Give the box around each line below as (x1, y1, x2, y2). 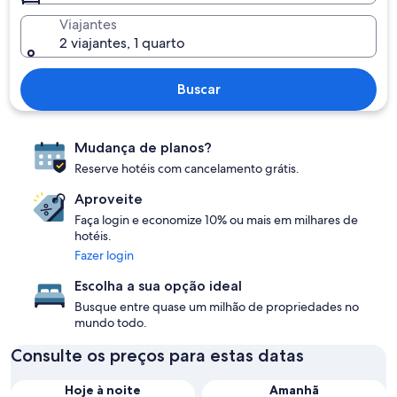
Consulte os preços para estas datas (11, 345, 304, 366)
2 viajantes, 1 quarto (59, 34, 186, 52)
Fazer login (74, 247, 134, 263)
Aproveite (74, 191, 143, 207)
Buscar (176, 81, 221, 97)
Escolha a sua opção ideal (74, 277, 242, 294)
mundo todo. (74, 315, 147, 331)
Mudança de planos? (74, 139, 212, 156)
